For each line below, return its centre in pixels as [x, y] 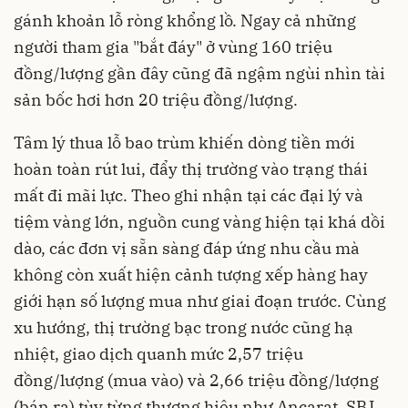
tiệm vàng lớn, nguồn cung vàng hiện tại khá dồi [199, 222]
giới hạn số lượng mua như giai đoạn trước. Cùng [200, 301]
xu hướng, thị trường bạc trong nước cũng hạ [184, 328]
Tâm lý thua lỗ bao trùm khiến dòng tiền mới [184, 143]
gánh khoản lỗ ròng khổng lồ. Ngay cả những [185, 21]
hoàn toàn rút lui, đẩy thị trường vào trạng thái [191, 169]
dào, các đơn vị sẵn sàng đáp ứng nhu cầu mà [187, 249]
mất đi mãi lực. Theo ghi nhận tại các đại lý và [189, 196]
